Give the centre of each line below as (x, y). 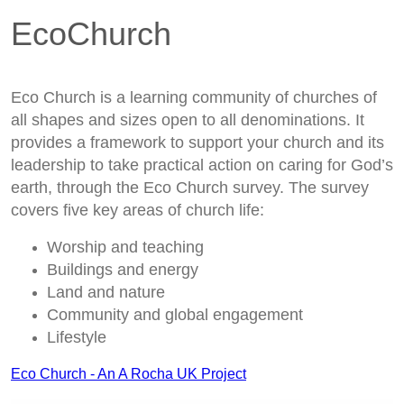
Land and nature (106, 293)
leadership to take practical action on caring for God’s (202, 165)
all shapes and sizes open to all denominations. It (188, 120)
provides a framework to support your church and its (197, 143)
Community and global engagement (175, 315)
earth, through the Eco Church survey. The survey (190, 188)
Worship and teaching (125, 248)
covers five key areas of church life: (138, 211)
